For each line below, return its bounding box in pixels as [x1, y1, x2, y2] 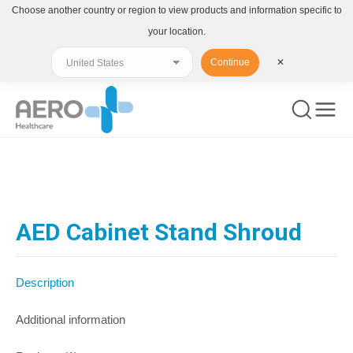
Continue [210, 57, 250, 68]
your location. [147, 26, 206, 37]
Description [16, 276, 74, 289]
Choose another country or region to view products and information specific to [11, 5, 342, 16]
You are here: [16, 169, 84, 183]
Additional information [16, 313, 125, 326]
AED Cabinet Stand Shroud [16, 218, 302, 246]
